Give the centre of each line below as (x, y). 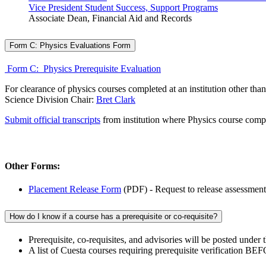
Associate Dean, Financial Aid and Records (110, 18)
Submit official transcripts (53, 119)
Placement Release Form (75, 189)
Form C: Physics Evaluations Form (70, 45)
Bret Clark (116, 99)
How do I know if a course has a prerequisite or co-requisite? (113, 217)
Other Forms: (32, 166)
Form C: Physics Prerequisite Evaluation (83, 68)
